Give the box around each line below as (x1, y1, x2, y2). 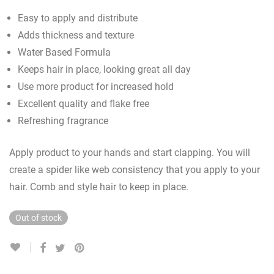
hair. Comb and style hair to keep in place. (9, 181, 188, 193)
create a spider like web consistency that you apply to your (9, 164, 260, 176)
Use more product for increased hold (18, 81, 174, 92)
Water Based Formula (18, 46, 111, 58)
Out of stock (15, 213, 62, 223)
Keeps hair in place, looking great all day (18, 64, 191, 75)
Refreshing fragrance (18, 115, 108, 127)
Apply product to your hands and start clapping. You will (9, 147, 250, 158)
